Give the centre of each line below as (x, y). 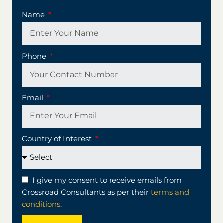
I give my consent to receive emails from (106, 180)
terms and (170, 192)
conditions (41, 204)
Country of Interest (58, 138)
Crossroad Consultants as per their (86, 192)
